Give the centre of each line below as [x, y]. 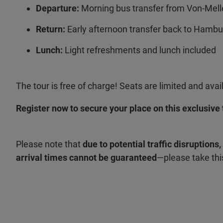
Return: [52, 29]
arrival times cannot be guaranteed [86, 158]
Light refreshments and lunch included [139, 50]
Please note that [49, 144]
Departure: [57, 8]
